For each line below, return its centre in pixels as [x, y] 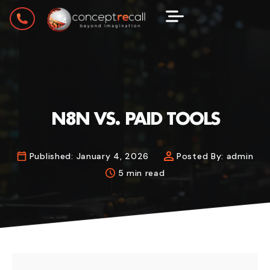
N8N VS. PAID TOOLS [135, 118]
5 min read [141, 173]
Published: [51, 156]
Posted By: [200, 156]
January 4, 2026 [112, 156]
